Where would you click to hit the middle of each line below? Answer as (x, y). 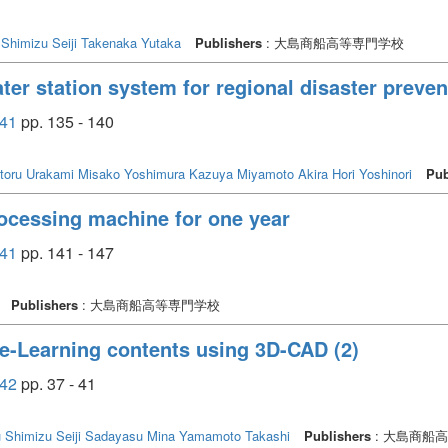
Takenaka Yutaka (131, 42)
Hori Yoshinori (372, 173)
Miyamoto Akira (282, 173)
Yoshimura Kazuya (178, 173)
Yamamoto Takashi (234, 435)
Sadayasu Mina (130, 435)
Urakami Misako (73, 173)
